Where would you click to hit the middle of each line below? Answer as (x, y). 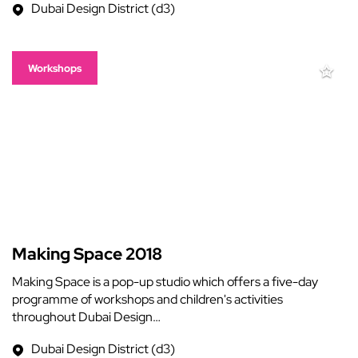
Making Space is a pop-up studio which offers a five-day (165, 282)
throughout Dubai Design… (86, 317)
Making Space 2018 (87, 254)
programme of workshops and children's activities (147, 299)
